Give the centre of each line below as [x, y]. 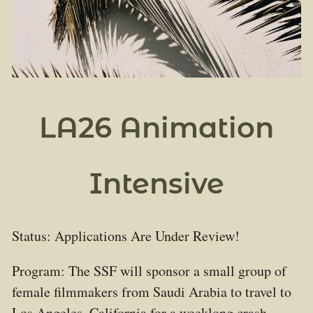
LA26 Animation [156, 128]
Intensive [156, 184]
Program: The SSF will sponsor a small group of [149, 271]
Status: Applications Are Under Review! [125, 236]
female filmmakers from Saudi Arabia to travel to [151, 292]
